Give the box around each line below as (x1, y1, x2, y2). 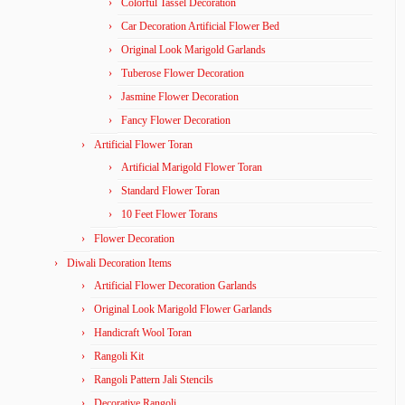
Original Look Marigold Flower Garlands (94, 302, 272, 316)
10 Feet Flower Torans (121, 207, 218, 221)
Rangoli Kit (94, 349, 144, 363)
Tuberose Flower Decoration (121, 66, 244, 80)
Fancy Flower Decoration (121, 113, 231, 127)
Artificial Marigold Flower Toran (121, 160, 262, 174)
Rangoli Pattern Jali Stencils (94, 372, 213, 386)
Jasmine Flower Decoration (121, 89, 239, 103)
